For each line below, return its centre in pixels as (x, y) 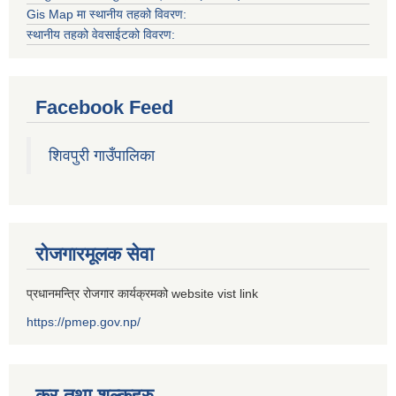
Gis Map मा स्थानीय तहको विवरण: (107, 14)
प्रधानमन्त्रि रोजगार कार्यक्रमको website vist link (142, 293)
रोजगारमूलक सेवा (95, 254)
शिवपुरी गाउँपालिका (102, 155)
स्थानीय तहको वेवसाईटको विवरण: (101, 34)
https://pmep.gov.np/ (84, 321)
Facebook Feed (104, 107)
